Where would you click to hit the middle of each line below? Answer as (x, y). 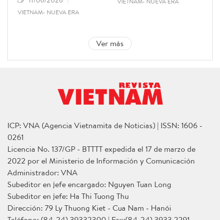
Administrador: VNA (42, 172)
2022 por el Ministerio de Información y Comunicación (101, 160)
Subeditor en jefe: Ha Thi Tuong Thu (68, 196)
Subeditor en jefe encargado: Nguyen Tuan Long (89, 184)
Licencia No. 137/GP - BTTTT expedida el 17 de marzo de (101, 149)
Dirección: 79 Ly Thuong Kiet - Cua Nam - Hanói (89, 207)
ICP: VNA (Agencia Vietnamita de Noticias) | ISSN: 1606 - (105, 125)
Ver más (110, 43)
